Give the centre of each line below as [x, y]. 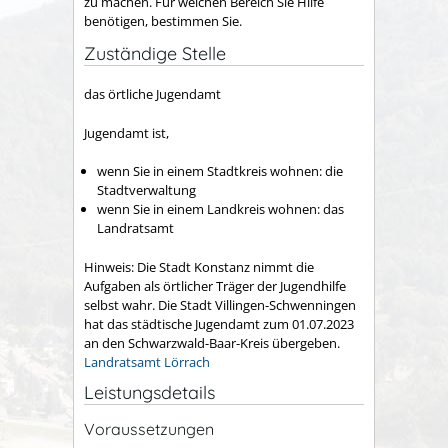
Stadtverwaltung [146, 190]
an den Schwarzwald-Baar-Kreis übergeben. [212, 342]
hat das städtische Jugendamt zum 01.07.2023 [219, 323]
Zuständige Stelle [155, 53]
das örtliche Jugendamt [152, 94]
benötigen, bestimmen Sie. [163, 20]
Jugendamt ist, [126, 132]
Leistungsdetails [149, 393]
